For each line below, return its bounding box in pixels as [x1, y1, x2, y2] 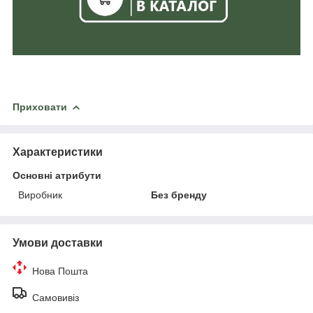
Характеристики [13, 145, 103, 158]
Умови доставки [13, 236, 103, 249]
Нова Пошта [32, 265, 88, 277]
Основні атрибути [13, 169, 101, 181]
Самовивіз [32, 291, 79, 303]
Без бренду [151, 189, 208, 201]
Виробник [18, 189, 62, 201]
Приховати [13, 101, 67, 112]
